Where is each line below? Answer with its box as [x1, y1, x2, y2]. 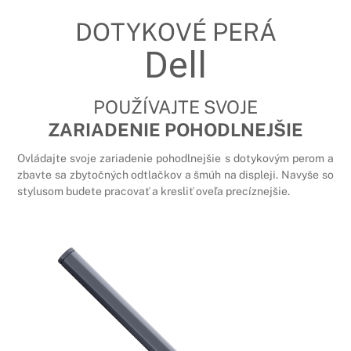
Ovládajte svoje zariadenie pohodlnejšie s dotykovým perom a [17, 151, 334, 165]
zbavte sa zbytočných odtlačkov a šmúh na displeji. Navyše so [17, 168, 334, 181]
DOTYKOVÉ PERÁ [74, 17, 277, 46]
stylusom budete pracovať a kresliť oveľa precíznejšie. [17, 184, 291, 197]
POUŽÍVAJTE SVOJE [93, 96, 258, 118]
